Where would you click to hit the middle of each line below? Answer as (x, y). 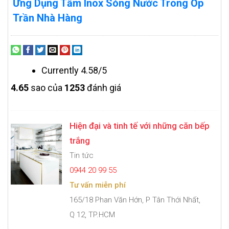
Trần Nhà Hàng (48, 18)
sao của (47, 87)
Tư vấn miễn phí (98, 185)
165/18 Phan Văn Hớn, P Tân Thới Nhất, (135, 200)
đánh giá (103, 87)
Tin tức (82, 155)
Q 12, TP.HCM (92, 214)
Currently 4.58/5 (74, 70)
